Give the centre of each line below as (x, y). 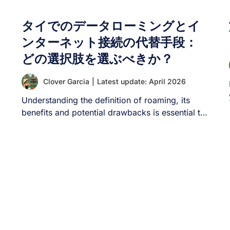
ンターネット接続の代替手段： (110, 42)
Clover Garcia (66, 81)
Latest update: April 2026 (142, 81)
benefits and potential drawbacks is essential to (114, 112)
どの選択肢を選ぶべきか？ (98, 59)
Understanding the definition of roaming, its (106, 100)
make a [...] (44, 125)
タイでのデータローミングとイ (111, 26)
